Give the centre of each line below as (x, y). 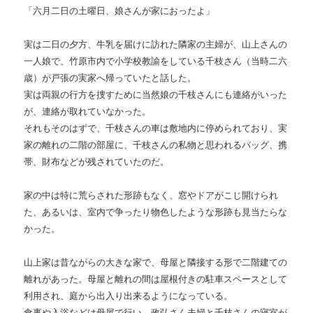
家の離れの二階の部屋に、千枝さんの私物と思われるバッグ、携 (156, 145)
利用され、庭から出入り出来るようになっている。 (129, 296)
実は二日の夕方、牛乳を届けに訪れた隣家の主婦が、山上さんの (156, 45)
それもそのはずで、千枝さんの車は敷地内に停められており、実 (156, 129)
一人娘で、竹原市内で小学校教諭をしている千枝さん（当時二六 (156, 61)
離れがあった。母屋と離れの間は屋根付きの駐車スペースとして (156, 279)
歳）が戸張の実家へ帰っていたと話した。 (110, 78)
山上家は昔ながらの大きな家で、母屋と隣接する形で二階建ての (156, 263)
